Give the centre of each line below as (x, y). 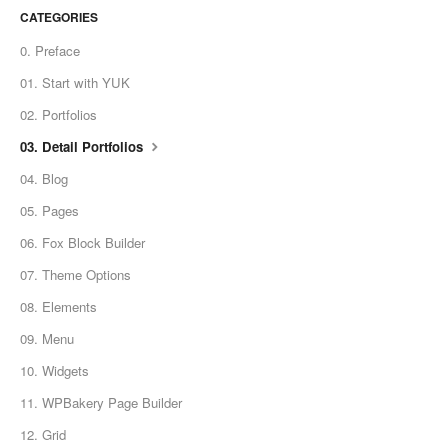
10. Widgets (54, 371)
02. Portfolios (58, 115)
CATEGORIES (59, 17)
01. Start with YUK (75, 83)
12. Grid (43, 435)
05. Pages (49, 211)
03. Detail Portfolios (83, 147)
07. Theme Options (75, 275)
